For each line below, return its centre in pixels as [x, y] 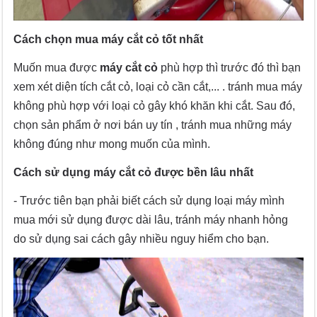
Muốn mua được [57, 68]
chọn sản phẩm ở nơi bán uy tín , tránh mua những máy [153, 125]
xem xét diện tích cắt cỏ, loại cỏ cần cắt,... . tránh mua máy [158, 87]
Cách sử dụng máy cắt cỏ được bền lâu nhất [134, 173]
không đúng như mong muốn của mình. [112, 144]
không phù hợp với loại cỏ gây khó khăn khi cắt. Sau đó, [155, 106]
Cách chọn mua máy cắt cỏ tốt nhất [109, 40]
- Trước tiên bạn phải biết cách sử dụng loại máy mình [149, 201]
